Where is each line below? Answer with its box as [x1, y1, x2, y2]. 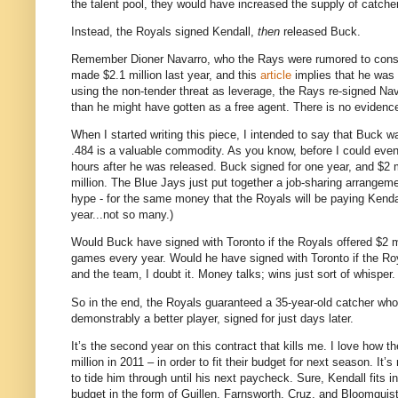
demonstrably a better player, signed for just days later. [71, 311, 354, 325]
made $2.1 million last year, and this [71, 68, 260, 82]
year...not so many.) [71, 208, 173, 222]
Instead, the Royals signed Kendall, [71, 24, 258, 38]
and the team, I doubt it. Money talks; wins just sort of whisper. [71, 267, 395, 282]
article [260, 68, 291, 82]
